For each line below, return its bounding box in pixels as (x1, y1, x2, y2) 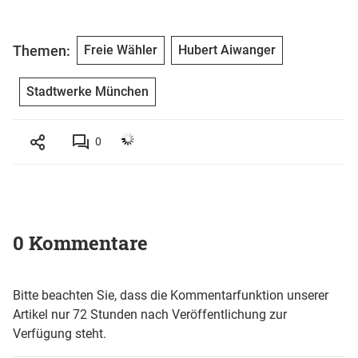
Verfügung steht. (13, 326, 106, 342)
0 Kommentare (13, 230, 148, 257)
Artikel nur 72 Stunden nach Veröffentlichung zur (13, 307, 287, 323)
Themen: (13, 42, 70, 59)
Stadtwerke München (26, 84, 149, 100)
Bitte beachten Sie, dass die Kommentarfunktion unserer (13, 288, 328, 304)
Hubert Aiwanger (178, 42, 276, 58)
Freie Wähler (84, 42, 157, 58)
